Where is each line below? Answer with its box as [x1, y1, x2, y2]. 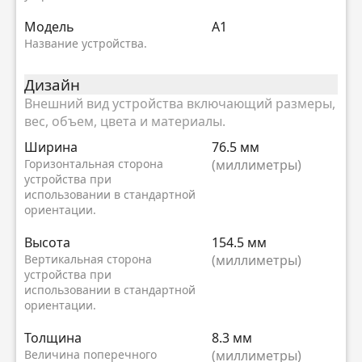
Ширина [24, 137, 78, 156]
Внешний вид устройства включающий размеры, [24, 94, 335, 112]
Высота [24, 233, 70, 251]
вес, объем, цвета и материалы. [24, 112, 225, 130]
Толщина [24, 328, 82, 347]
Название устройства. [24, 35, 147, 51]
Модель [24, 17, 74, 36]
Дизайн [24, 74, 80, 95]
